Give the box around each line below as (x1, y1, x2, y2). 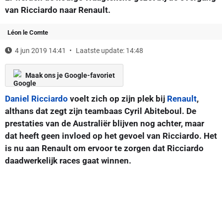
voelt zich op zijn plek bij (68, 93, 167, 104)
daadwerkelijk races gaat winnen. (5, 155, 131, 166)
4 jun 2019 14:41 (15, 46, 66, 55)
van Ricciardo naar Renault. (5, 4, 111, 15)
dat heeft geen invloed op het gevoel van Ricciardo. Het (5, 130, 217, 141)
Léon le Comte (7, 28, 48, 36)
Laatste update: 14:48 (76, 46, 143, 55)
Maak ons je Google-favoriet (25, 71, 115, 79)
